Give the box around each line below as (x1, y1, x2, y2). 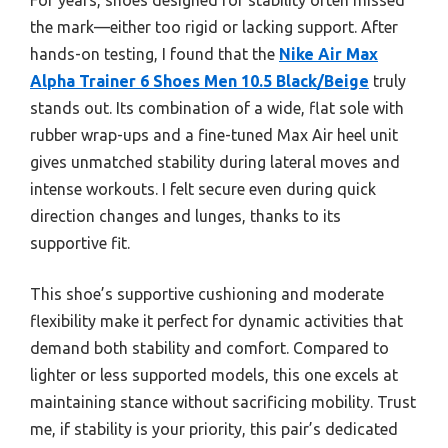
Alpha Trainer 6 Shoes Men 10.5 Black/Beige (30, 71, 369, 90)
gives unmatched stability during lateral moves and (30, 152, 400, 171)
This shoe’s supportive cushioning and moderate (30, 284, 384, 303)
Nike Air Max (279, 44, 378, 63)
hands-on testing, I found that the (30, 44, 279, 63)
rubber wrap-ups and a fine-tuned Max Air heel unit (30, 125, 398, 144)
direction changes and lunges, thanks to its (30, 206, 341, 225)
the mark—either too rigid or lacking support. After (30, 17, 398, 36)
